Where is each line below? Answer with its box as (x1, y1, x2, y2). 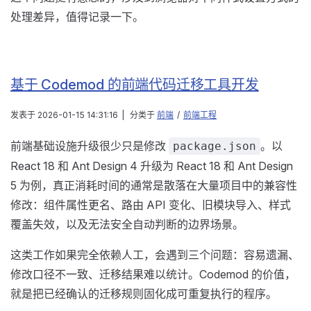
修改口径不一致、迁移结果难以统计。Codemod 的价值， (10, 267, 296, 282)
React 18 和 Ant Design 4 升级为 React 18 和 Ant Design (10, 159, 293, 174)
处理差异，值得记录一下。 (10, 10, 144, 24)
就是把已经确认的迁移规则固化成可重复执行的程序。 (10, 287, 277, 301)
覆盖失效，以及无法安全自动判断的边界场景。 (10, 217, 244, 232)
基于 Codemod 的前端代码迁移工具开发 (10, 76, 259, 94)
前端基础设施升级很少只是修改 (10, 139, 169, 153)
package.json (173, 140, 256, 153)
